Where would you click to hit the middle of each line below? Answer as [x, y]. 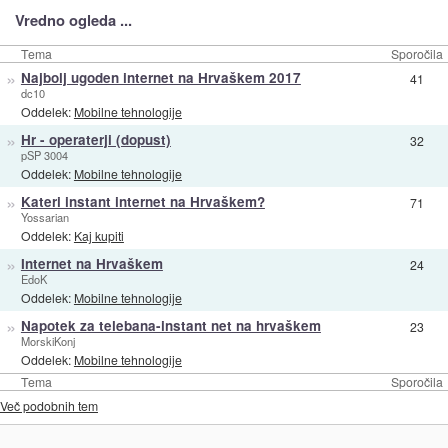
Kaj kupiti [98, 236]
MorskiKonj [47, 340]
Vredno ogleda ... [73, 19]
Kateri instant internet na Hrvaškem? [142, 201]
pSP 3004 [44, 154]
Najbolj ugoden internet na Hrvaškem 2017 [160, 77]
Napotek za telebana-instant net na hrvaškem [170, 325]
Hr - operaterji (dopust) [95, 139]
